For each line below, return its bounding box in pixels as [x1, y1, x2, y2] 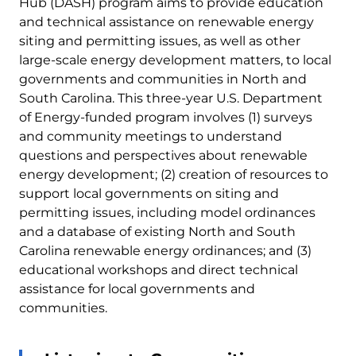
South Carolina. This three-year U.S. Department [19, 90, 323, 106]
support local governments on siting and [19, 185, 279, 201]
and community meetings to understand [19, 128, 282, 144]
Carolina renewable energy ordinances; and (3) [19, 242, 311, 258]
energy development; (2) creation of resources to [19, 166, 328, 182]
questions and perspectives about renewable [19, 147, 308, 163]
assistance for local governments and [19, 281, 255, 296]
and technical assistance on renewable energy [19, 14, 314, 29]
